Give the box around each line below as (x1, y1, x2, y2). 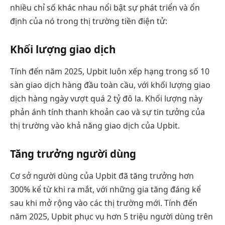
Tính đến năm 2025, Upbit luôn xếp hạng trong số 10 (10, 65, 209, 77)
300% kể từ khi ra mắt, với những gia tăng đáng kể (10, 183, 201, 195)
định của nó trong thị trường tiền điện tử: (10, 15, 167, 27)
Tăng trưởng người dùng (10, 147, 136, 161)
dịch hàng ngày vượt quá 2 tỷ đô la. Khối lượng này (10, 92, 202, 104)
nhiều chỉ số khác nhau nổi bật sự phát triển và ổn (10, 2, 200, 13)
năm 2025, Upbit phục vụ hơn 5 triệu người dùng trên (10, 210, 213, 222)
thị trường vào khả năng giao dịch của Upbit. (10, 120, 180, 131)
